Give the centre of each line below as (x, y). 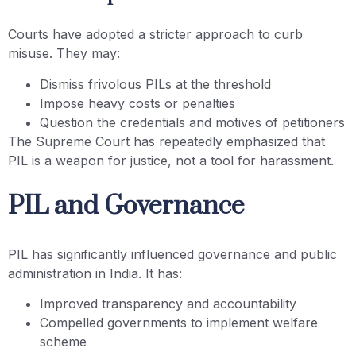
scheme (63, 342)
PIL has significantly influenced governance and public (172, 255)
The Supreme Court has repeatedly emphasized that (166, 141)
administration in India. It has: (95, 274)
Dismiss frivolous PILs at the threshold (155, 84)
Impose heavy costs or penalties (137, 103)
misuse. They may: (64, 54)
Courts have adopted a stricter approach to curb (155, 35)
